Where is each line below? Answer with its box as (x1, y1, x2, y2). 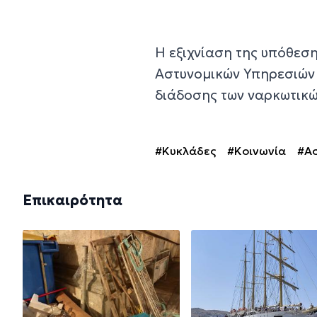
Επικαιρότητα (23, 190, 122, 209)
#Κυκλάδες (155, 143, 217, 158)
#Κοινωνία (227, 143, 287, 158)
